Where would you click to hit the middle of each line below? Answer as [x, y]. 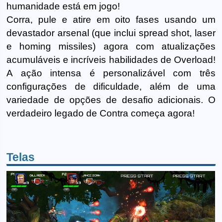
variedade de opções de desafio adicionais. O [111, 100]
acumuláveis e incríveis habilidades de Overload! [111, 59]
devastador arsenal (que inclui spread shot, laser [111, 33]
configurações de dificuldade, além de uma [111, 86]
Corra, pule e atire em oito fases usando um [111, 19]
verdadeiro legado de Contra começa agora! [101, 113]
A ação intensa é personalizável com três [111, 73]
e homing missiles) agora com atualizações [111, 46]
